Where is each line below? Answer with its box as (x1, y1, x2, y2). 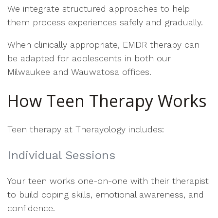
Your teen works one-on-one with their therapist (7, 176, 209, 186)
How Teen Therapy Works (7, 90, 207, 112)
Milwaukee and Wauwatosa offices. (7, 67, 151, 77)
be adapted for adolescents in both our (7, 53, 171, 63)
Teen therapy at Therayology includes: (7, 124, 164, 134)
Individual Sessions (7, 148, 115, 162)
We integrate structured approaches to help (7, 3, 190, 14)
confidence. (7, 203, 55, 213)
